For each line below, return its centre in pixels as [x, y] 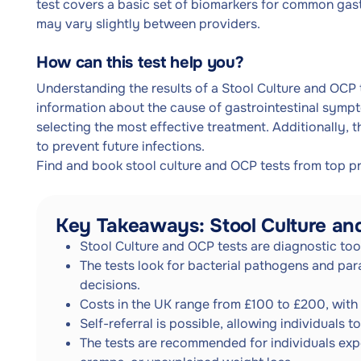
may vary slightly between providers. [148, 24]
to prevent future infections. [120, 146]
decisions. [110, 285]
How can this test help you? [140, 62]
